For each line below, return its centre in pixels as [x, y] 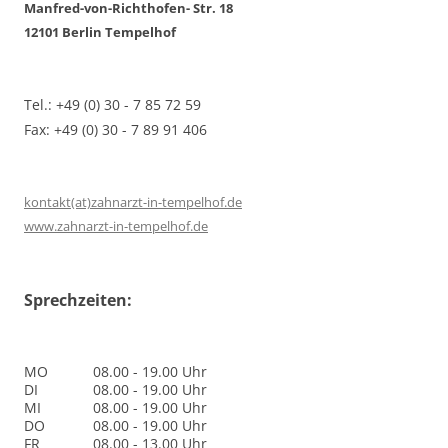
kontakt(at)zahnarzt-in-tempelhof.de [133, 202]
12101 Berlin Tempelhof [100, 32]
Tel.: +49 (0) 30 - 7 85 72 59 [112, 104]
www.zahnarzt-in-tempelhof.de [116, 226]
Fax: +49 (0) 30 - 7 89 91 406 [115, 129]
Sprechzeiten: [78, 300]
